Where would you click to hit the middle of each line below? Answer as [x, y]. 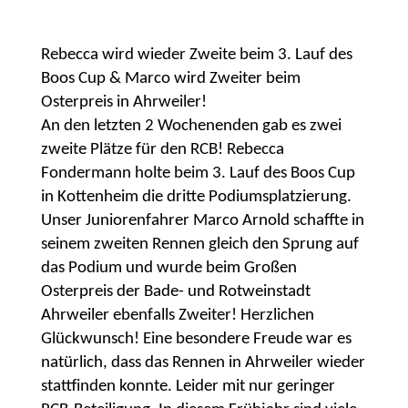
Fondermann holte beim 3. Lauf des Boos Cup [198, 173]
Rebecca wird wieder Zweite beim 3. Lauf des [196, 55]
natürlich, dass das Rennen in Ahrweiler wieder [203, 363]
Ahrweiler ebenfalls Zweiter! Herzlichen [177, 316]
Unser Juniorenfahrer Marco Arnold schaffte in [202, 221]
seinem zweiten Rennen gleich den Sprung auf [199, 245]
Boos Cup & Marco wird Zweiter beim [170, 79]
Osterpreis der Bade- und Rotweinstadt [175, 292]
